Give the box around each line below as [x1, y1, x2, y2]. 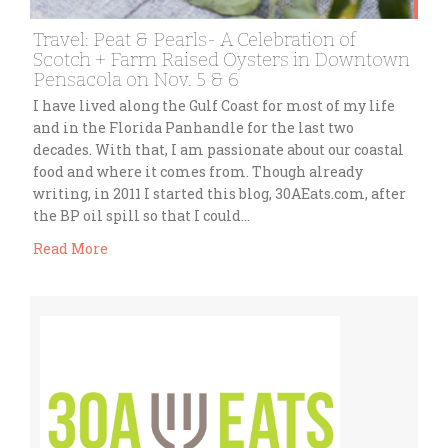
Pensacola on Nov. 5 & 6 [33, 68, 239, 92]
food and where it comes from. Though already [33, 162, 363, 182]
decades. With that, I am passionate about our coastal [33, 140, 404, 160]
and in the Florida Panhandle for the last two [33, 118, 354, 138]
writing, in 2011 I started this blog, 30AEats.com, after [33, 184, 406, 204]
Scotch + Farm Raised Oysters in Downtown [33, 48, 410, 72]
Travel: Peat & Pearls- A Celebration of [33, 28, 356, 52]
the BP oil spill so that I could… [33, 206, 250, 226]
